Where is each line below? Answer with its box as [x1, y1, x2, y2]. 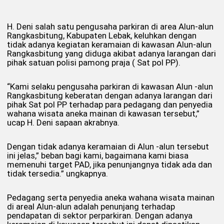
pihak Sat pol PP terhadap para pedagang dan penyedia [7, 99, 212, 109]
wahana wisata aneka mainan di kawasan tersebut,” [7, 108, 199, 118]
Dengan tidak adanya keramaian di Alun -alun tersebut [7, 141, 209, 151]
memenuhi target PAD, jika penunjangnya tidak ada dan [7, 159, 212, 169]
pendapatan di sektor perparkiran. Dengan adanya [7, 210, 192, 220]
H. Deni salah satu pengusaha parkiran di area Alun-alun [7, 21, 213, 31]
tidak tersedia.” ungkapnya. [7, 168, 108, 178]
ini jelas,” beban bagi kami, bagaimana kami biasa [7, 150, 188, 160]
